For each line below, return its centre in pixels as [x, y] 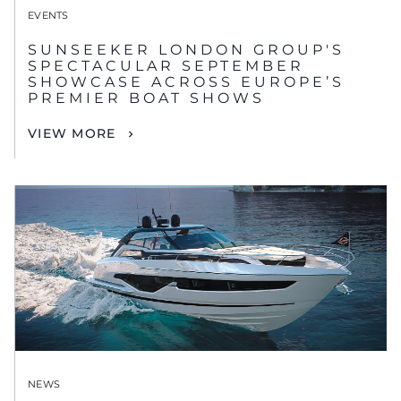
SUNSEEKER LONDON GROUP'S [186, 49]
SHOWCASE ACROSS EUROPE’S [186, 81]
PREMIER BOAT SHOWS [146, 98]
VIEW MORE [72, 133]
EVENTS [48, 15]
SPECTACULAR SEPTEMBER [166, 65]
